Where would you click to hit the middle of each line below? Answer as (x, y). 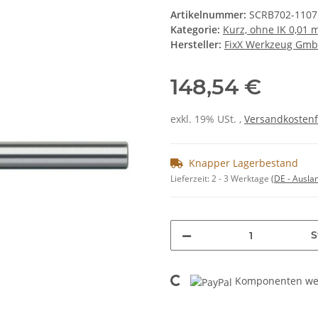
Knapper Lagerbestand (243, 163)
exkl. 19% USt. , (207, 119)
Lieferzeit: (191, 179)
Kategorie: (197, 30)
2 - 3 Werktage (241, 179)
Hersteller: (196, 45)
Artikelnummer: (210, 15)
